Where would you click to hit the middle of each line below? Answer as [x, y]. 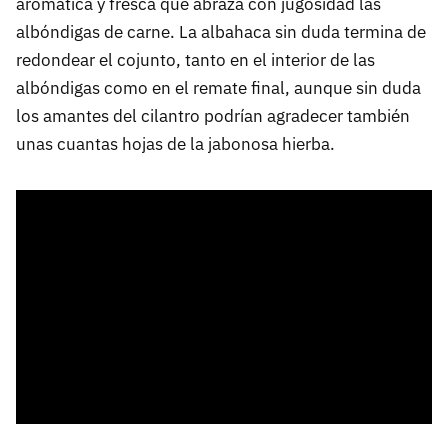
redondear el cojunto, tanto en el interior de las [195, 59]
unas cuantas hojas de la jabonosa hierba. [175, 143]
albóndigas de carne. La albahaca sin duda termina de [221, 31]
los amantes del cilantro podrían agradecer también [213, 115]
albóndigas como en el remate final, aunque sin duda [218, 87]
